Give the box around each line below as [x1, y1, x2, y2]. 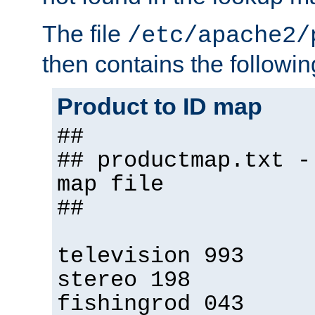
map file [57, 172, 164, 198]
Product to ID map [57, 93, 262, 120]
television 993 [57, 244, 244, 270]
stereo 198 [57, 268, 191, 294]
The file [42, 20, 127, 48]
